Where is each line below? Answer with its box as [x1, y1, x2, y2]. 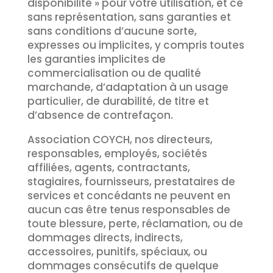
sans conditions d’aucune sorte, [27, 24, 197, 38]
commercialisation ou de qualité [27, 66, 201, 80]
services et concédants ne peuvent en [27, 188, 230, 203]
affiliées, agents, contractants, [27, 160, 190, 175]
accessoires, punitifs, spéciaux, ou [27, 244, 207, 259]
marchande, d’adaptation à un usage [27, 80, 229, 94]
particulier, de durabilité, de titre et [27, 94, 209, 108]
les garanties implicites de [27, 52, 166, 66]
